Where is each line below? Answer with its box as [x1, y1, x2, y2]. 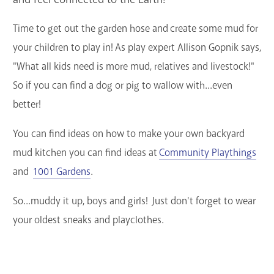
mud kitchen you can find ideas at [13, 146, 159, 159]
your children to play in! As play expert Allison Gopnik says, [13, 41, 261, 54]
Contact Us [119, 42, 154, 53]
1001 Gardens [33, 165, 91, 178]
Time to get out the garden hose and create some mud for [13, 22, 258, 35]
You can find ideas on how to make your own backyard [13, 127, 245, 140]
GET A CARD [107, 10, 167, 23]
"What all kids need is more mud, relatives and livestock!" [13, 60, 256, 73]
